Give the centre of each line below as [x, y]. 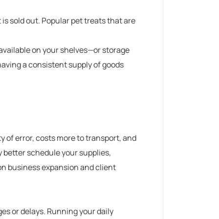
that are [120, 20]
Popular [55, 20]
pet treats [88, 20]
